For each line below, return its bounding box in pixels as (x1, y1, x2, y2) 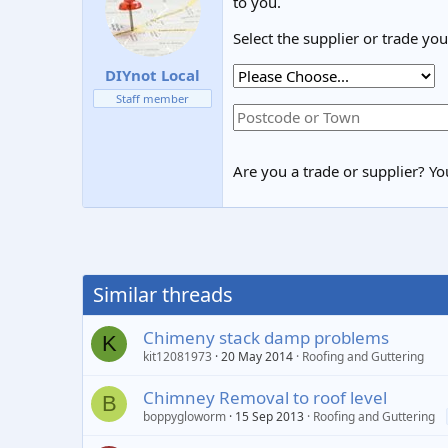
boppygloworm (143, 408, 226, 425)
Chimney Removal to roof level (143, 386, 387, 409)
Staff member (116, 90, 189, 106)
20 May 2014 (221, 348, 293, 365)
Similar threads (93, 281, 233, 308)
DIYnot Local (105, 64, 200, 85)
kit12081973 (143, 348, 212, 365)
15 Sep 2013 (235, 408, 304, 425)
